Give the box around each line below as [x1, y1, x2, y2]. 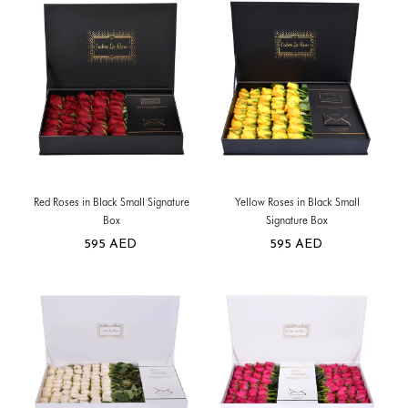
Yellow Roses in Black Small [234, 194, 360, 209]
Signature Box [266, 212, 328, 227]
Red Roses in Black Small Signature [33, 194, 189, 209]
